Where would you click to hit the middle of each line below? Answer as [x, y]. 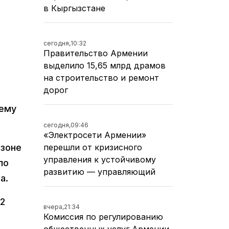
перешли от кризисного [93, 147]
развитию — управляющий [99, 171]
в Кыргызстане [74, 8]
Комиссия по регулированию [103, 216]
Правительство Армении [96, 53]
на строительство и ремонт [101, 77]
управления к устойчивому [100, 159]
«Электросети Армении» [95, 135]
